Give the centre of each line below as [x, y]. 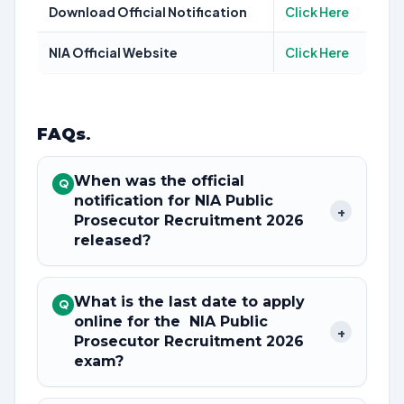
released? [112, 240]
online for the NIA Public [171, 321]
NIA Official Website [113, 52]
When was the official [159, 181]
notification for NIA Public [174, 201]
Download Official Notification [148, 12]
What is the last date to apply [189, 302]
